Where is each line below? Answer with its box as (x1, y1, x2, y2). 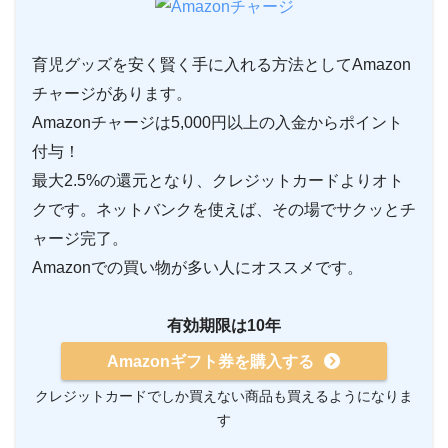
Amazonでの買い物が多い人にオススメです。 (32, 259, 363, 277)
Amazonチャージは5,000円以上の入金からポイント (32, 114, 403, 132)
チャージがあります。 (32, 85, 192, 103)
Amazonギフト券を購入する (107, 352, 315, 370)
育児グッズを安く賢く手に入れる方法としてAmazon (32, 56, 411, 74)
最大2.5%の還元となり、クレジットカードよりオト (32, 172, 404, 190)
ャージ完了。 (32, 230, 128, 248)
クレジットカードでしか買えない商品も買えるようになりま (35, 388, 413, 404)
